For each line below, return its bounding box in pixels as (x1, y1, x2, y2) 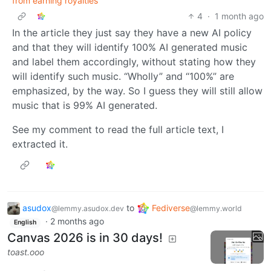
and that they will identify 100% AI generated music (12, 41, 247, 53)
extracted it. (12, 137, 68, 150)
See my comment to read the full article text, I (12, 123, 224, 135)
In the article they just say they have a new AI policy (12, 26, 252, 39)
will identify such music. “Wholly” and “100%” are (12, 70, 234, 82)
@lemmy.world (190, 203, 242, 213)
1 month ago (215, 10, 264, 21)
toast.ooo (7, 247, 44, 257)
